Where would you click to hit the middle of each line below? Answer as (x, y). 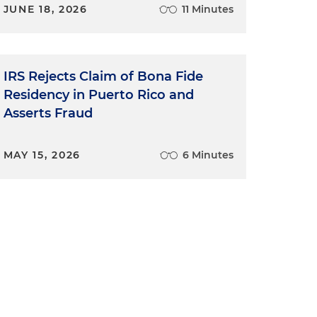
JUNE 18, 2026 (45, 9)
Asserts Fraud (48, 113)
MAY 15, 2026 (42, 155)
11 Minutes (207, 9)
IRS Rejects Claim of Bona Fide (103, 76)
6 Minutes (208, 155)
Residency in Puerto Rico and (98, 94)
